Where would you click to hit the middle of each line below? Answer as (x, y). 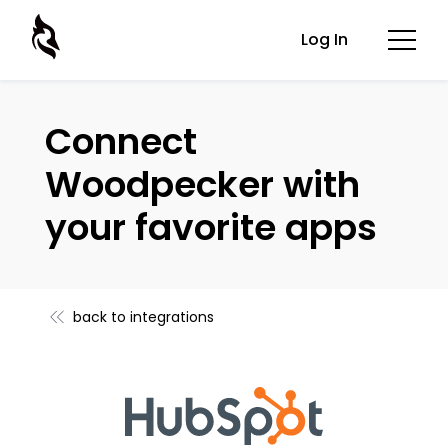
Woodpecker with (202, 184)
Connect (120, 141)
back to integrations (143, 317)
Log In (324, 39)
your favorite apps (210, 227)
